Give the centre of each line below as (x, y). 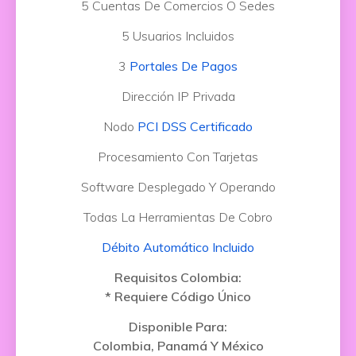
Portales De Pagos (184, 66)
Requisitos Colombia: (178, 277)
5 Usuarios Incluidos (178, 36)
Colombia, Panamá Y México (178, 346)
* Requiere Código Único (178, 296)
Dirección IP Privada (178, 96)
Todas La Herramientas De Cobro (178, 217)
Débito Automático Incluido (178, 247)
